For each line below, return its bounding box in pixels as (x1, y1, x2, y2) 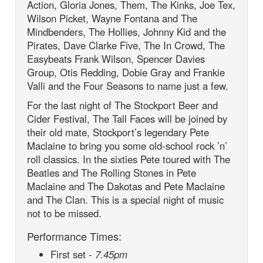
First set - (50, 247, 96, 261)
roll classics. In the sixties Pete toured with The (27, 151, 231, 166)
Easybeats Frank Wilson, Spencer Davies (27, 51, 205, 66)
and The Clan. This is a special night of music (27, 192, 224, 207)
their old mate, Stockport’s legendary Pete (27, 124, 210, 139)
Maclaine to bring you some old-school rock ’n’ (27, 138, 228, 153)
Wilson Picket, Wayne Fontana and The (27, 11, 198, 25)
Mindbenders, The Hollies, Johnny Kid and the (27, 24, 227, 39)
